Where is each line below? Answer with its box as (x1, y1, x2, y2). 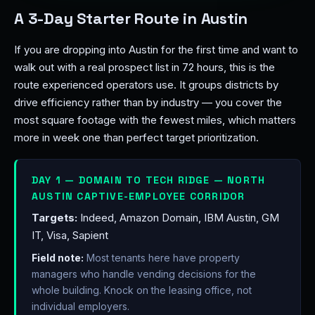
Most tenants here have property (84, 252, 240, 264)
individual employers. (32, 300, 129, 312)
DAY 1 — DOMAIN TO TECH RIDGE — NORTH (32, 174, 266, 186)
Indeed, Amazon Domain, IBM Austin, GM (77, 211, 279, 224)
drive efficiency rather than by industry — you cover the (14, 96, 282, 109)
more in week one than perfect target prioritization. (14, 131, 259, 144)
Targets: (32, 211, 77, 224)
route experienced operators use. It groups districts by (14, 78, 278, 91)
